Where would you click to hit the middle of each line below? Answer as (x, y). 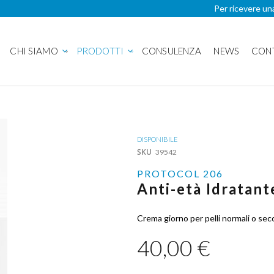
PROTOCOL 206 (180, 173)
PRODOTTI (100, 50)
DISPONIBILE (157, 139)
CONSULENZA (172, 50)
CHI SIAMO (34, 50)
